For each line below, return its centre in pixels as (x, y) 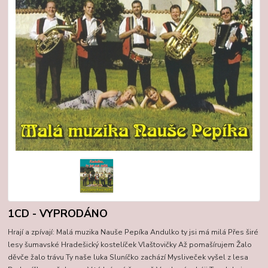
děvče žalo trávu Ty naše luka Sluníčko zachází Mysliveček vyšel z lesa (128, 257)
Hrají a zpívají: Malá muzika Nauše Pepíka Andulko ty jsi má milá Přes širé (133, 232)
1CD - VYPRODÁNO (58, 213)
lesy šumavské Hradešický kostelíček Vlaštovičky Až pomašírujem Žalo (130, 244)
